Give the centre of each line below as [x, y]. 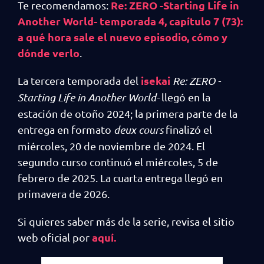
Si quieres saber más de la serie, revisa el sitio [126, 221]
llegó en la [186, 97]
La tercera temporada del [79, 80]
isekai [156, 80]
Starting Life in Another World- [90, 97]
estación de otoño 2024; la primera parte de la [128, 113]
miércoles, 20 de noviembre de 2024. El [111, 146]
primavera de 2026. [65, 193]
